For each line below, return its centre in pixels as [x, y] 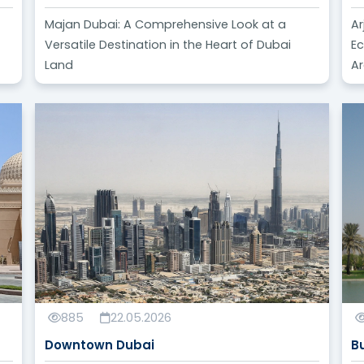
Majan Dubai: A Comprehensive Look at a [165, 25]
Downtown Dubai [99, 345]
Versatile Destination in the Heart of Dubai [167, 45]
